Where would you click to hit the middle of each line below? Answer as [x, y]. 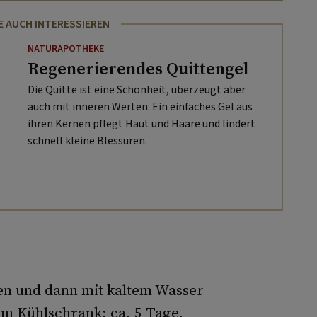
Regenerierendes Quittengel [138, 68]
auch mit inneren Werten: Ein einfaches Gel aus [140, 106]
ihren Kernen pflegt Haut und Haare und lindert [141, 123]
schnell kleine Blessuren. [87, 140]
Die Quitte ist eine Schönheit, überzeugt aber [136, 90]
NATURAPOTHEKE [65, 48]
